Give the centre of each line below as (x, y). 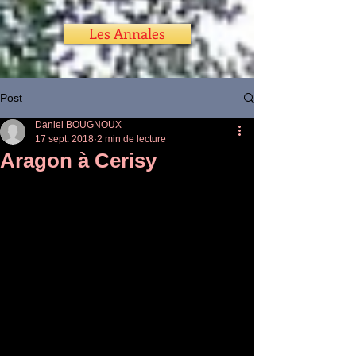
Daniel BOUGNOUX (78, 125)
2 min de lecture (132, 139)
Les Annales (127, 33)
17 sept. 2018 (64, 139)
